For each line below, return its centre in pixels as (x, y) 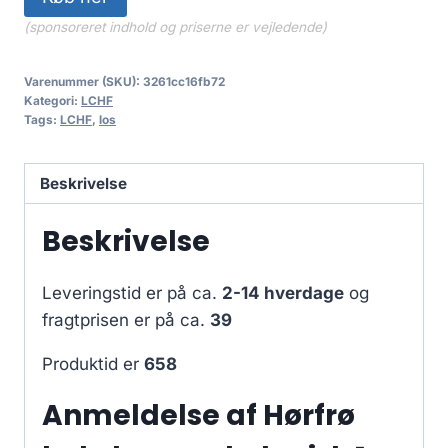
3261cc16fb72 (184, 81)
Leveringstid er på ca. (132, 293)
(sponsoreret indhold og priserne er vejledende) (175, 26)
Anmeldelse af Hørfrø (198, 416)
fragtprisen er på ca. (126, 320)
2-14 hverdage (283, 293)
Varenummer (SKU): (83, 81)
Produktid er (93, 364)
